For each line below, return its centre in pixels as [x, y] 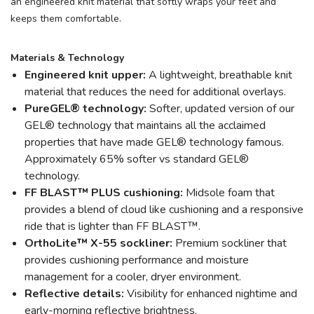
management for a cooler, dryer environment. [133, 277]
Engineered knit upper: [85, 75]
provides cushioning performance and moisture [137, 260]
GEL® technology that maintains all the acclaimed [145, 125]
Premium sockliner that [230, 243]
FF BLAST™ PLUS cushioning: [104, 193]
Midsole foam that [229, 193]
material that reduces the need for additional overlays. [155, 92]
